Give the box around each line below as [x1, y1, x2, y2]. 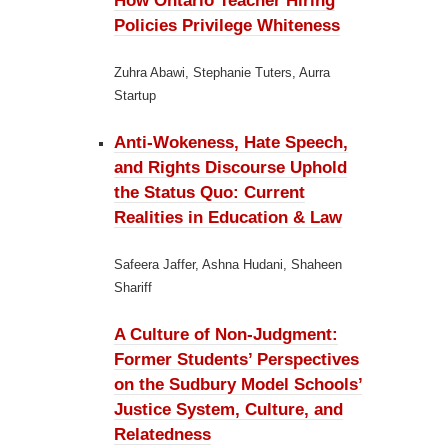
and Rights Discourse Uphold [114, 158, 347, 177]
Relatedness [114, 425, 211, 444]
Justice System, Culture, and [114, 400, 343, 419]
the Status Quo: [114, 183, 244, 202]
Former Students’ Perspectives [114, 350, 359, 369]
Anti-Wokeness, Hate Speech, [114, 133, 348, 152]
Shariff [114, 280, 152, 295]
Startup [114, 88, 156, 103]
